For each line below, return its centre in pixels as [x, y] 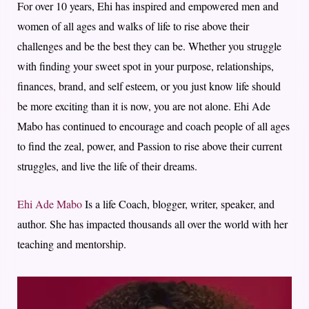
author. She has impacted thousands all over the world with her [152, 223]
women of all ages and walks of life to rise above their [133, 26]
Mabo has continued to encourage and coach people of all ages [153, 126]
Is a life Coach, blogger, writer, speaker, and [178, 203]
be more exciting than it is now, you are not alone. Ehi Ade [144, 106]
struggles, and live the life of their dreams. [107, 166]
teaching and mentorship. [72, 243]
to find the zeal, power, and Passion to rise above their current [150, 146]
